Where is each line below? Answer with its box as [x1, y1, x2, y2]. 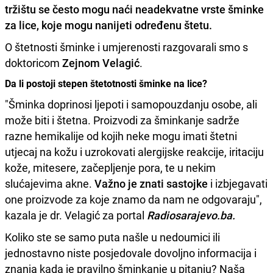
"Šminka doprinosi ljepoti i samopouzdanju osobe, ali [5, 96, 257, 112]
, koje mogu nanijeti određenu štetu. [37, 17, 212, 32]
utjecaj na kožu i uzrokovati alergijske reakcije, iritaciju [5, 144, 264, 159]
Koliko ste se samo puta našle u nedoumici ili [5, 229, 220, 244]
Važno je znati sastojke [94, 175, 210, 191]
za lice [5, 17, 37, 32]
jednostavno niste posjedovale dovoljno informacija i [5, 245, 257, 260]
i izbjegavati [210, 175, 268, 191]
